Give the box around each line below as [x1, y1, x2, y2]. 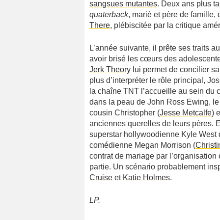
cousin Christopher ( [89, 109, 160, 117]
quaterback [89, 10, 128, 19]
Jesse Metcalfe [160, 109, 212, 117]
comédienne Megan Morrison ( [89, 141, 195, 149]
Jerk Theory [89, 65, 131, 74]
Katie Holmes [123, 173, 170, 182]
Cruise [89, 173, 112, 182]
